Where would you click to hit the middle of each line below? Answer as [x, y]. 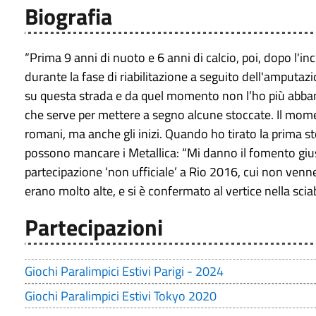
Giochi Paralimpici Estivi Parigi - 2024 [124, 272]
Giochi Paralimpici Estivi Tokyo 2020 [121, 296]
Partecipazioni [94, 227]
